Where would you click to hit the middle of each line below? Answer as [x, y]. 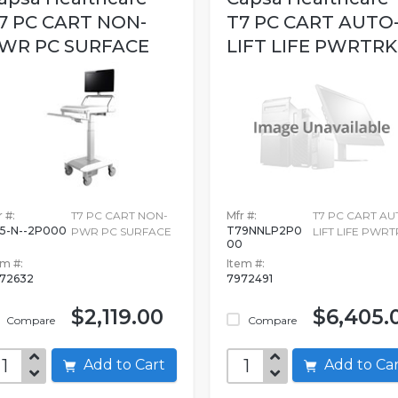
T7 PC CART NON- [120, 215]
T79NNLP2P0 [264, 230]
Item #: [245, 263]
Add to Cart [150, 365]
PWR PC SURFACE [122, 231]
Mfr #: [241, 215]
